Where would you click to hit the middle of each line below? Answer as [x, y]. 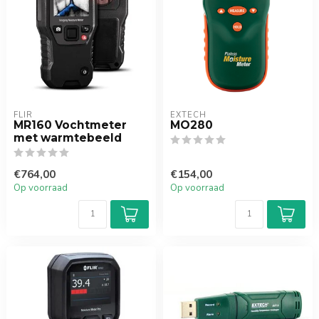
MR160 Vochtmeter [70, 125]
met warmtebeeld [68, 138]
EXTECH [188, 115]
